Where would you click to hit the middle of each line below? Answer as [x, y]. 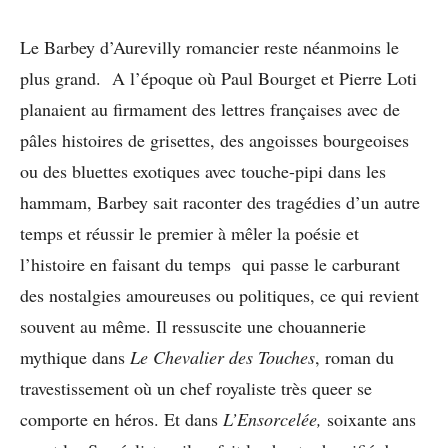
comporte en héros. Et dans [121, 419]
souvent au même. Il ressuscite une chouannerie [193, 326]
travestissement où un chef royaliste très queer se [196, 388]
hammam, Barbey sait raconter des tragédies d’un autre [220, 202]
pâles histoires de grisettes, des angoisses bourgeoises [214, 140]
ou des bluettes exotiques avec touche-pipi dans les [203, 171]
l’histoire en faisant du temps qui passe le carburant [210, 264]
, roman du [354, 357]
